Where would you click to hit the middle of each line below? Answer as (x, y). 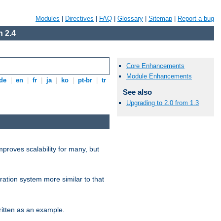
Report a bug (196, 18)
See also (137, 92)
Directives (79, 18)
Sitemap (160, 18)
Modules (48, 18)
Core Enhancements (155, 66)
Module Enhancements (159, 76)
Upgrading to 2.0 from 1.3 (163, 103)
